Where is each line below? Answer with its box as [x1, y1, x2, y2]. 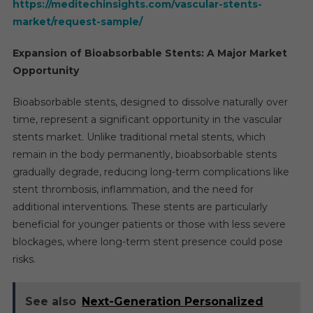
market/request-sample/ [12, 15, 143, 28]
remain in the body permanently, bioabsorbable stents [12, 147, 277, 161]
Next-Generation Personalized [81, 294, 263, 308]
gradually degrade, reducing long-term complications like [12, 165, 289, 178]
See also [24, 294, 76, 308]
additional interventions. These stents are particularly [12, 200, 268, 213]
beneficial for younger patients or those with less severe [12, 217, 286, 231]
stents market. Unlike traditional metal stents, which [12, 130, 265, 143]
